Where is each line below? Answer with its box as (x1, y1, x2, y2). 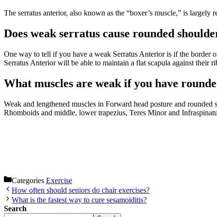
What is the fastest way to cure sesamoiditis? (12, 195, 147, 204)
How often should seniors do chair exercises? (12, 186, 150, 194)
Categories (12, 176, 46, 185)
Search (4, 204, 27, 213)
